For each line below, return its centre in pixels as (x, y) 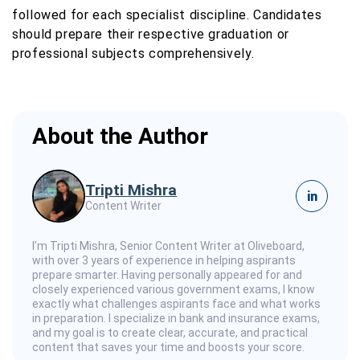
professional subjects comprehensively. (133, 53)
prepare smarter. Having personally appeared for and (167, 275)
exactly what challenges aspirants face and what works (176, 304)
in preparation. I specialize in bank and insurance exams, (176, 319)
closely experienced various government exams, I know (174, 290)
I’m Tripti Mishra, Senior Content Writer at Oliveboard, (168, 246)
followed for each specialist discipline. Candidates (167, 15)
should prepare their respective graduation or (151, 34)
